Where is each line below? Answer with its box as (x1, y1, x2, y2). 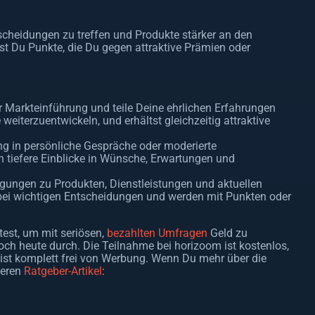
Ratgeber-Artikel (23, 264, 102, 278)
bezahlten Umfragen (106, 226, 207, 240)
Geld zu (207, 226, 247, 240)
